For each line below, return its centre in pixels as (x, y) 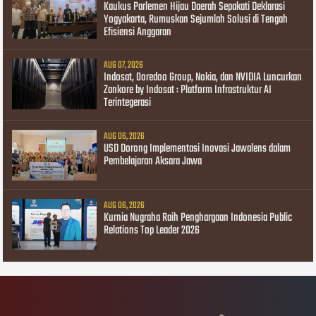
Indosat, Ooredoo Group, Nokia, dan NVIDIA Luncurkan (203, 78)
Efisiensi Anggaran (138, 33)
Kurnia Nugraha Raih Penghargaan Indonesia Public (198, 218)
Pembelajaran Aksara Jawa (153, 161)
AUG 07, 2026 (124, 66)
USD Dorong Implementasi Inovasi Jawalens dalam (197, 148)
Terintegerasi (128, 103)
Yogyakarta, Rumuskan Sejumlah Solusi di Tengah (196, 20)
